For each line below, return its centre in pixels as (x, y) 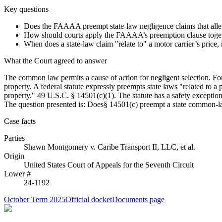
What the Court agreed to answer (55, 60)
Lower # (17, 173)
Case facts (20, 121)
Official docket (89, 199)
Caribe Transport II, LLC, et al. (146, 147)
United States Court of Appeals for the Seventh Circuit (109, 165)
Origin (14, 156)
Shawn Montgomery (56, 147)
